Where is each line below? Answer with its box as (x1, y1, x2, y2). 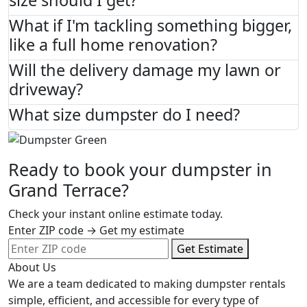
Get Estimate (177, 241, 243, 256)
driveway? (9, 78, 83, 101)
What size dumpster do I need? (9, 103, 240, 126)
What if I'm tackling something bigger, (9, 14, 292, 37)
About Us (8, 259, 56, 275)
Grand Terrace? (8, 177, 129, 201)
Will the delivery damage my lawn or (9, 59, 281, 82)
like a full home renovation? (9, 34, 217, 56)
